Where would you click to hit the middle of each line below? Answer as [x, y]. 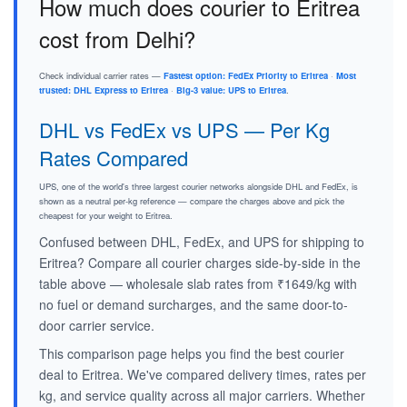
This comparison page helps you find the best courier [192, 354]
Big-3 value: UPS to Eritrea [231, 90]
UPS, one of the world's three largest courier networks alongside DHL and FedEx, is [199, 187]
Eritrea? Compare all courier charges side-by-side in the [200, 263]
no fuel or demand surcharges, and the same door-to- [194, 305]
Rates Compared [114, 158]
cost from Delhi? [117, 39]
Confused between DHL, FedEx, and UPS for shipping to [202, 242]
